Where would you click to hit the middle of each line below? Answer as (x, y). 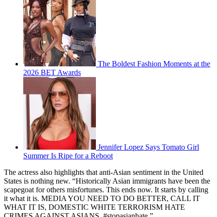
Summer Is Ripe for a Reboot (68, 156)
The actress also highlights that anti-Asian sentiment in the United (104, 172)
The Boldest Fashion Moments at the (154, 64)
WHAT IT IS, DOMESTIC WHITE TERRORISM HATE (94, 207)
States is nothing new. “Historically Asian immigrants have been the (107, 181)
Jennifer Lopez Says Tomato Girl (148, 147)
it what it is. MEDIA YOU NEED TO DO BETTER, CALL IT (102, 199)
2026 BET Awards (52, 73)
